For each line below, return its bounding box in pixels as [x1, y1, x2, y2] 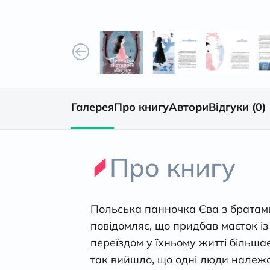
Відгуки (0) [209, 100, 266, 115]
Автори [169, 100, 209, 115]
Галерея [71, 100, 114, 115]
